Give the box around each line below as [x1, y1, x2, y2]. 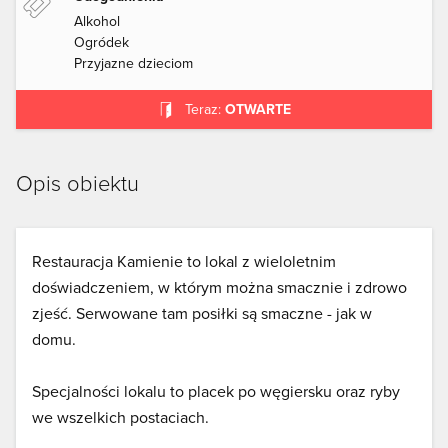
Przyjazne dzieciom [74, 53, 193, 74]
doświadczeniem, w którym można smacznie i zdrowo [32, 276, 407, 299]
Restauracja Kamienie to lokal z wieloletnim [32, 250, 336, 273]
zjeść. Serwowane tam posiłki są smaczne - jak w [32, 302, 372, 325]
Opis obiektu [16, 167, 139, 199]
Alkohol [74, 11, 120, 32]
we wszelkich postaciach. [32, 406, 209, 429]
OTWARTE [224, 99, 291, 120]
